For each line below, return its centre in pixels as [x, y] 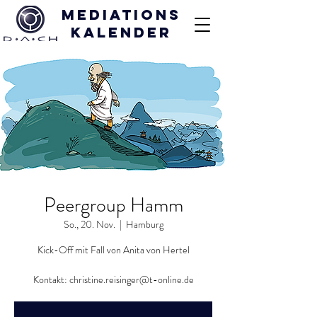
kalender [121, 32]
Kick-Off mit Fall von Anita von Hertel [113, 250]
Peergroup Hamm [113, 205]
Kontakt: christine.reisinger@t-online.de [113, 279]
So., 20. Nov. [89, 224]
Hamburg [144, 224]
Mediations [121, 15]
